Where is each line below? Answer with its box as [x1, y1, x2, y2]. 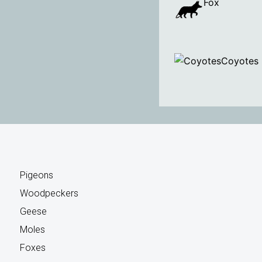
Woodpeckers [19, 188, 78, 199]
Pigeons [19, 170, 53, 181]
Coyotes [221, 55, 258, 67]
